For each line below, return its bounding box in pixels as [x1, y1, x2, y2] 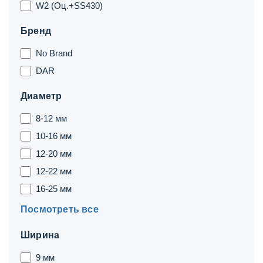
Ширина [21, 230, 60, 240]
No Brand [36, 48, 72, 58]
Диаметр [21, 91, 62, 101]
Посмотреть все [21, 204, 99, 214]
